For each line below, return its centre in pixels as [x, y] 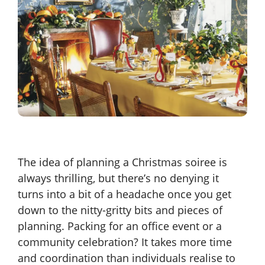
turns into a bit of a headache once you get [125, 194]
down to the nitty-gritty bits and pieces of [120, 210]
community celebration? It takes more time [125, 242]
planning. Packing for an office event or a [120, 226]
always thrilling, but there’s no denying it [118, 178]
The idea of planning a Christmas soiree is [122, 162]
